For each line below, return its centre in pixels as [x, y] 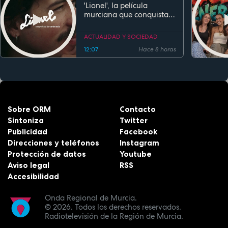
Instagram [140, 142]
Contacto [138, 109]
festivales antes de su [121, 24]
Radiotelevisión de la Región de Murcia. [114, 217]
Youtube [136, 154]
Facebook [139, 131]
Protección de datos [47, 154]
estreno [97, 33]
